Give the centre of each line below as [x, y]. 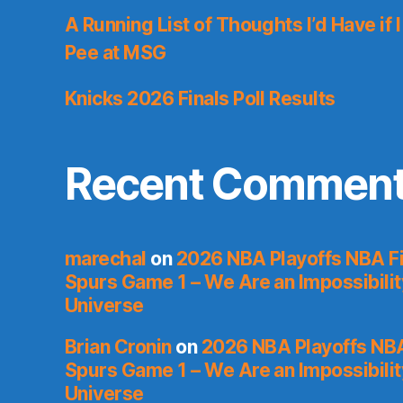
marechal [106, 259]
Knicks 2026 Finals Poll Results [200, 99]
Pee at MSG [116, 53]
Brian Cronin [118, 347]
